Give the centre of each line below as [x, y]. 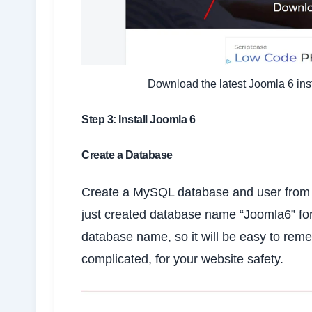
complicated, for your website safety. [182, 259]
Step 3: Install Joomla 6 [138, 119]
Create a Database [127, 155]
